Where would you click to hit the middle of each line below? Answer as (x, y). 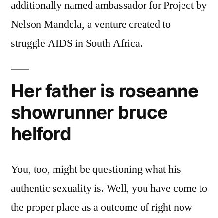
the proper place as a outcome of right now (101, 207)
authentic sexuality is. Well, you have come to (109, 188)
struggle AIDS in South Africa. (77, 43)
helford (41, 133)
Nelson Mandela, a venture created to (91, 24)
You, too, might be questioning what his (96, 169)
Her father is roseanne (105, 91)
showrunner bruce (89, 112)
